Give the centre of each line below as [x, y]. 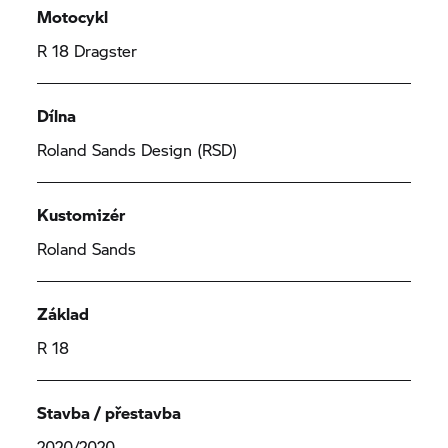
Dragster [103, 50]
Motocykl [73, 16]
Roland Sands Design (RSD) [137, 149]
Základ [63, 313]
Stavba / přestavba [109, 412]
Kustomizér [81, 214]
